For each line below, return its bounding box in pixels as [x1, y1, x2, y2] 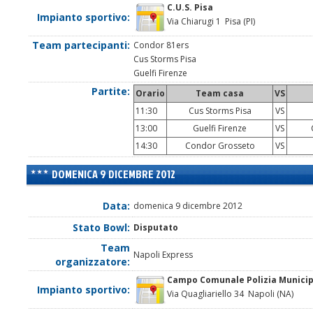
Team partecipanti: [32, 38, 130, 52]
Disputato [133, 221, 178, 234]
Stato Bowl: [73, 221, 130, 235]
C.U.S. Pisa [167, 1, 213, 14]
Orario [136, 87, 165, 100]
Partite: [92, 85, 130, 99]
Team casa [196, 87, 244, 100]
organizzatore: [55, 255, 130, 269]
